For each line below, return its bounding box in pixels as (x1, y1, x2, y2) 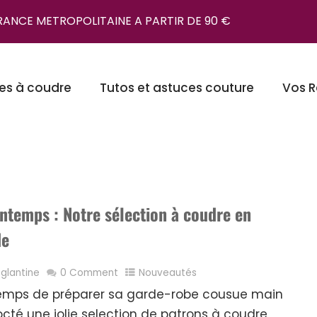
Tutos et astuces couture (100, 79, 254, 96)
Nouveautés (139, 266, 197, 280)
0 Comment (60, 266, 119, 280)
